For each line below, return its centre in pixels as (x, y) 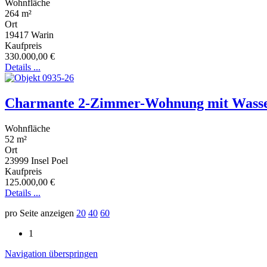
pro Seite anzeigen (41, 213)
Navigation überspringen (51, 253)
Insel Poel (49, 160)
